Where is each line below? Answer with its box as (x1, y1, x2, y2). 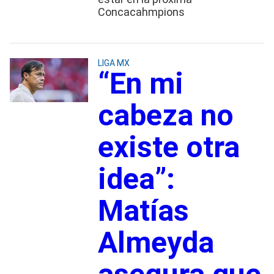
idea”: (97, 161, 175, 196)
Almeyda (97, 224, 214, 260)
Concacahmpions (97, 5, 185, 18)
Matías (97, 193, 189, 228)
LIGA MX (97, 57, 130, 68)
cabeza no (97, 97, 234, 133)
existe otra (97, 129, 240, 165)
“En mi (97, 65, 183, 101)
